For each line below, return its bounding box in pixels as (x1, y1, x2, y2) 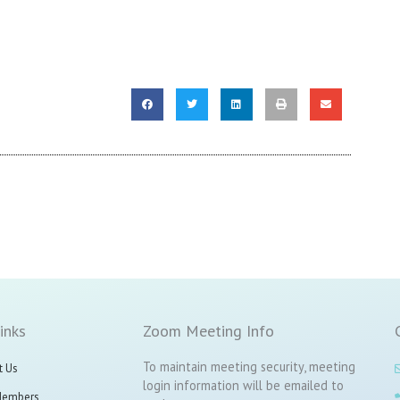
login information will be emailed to (142, 376, 344, 394)
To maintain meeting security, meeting (142, 357, 355, 375)
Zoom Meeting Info (142, 320, 274, 341)
